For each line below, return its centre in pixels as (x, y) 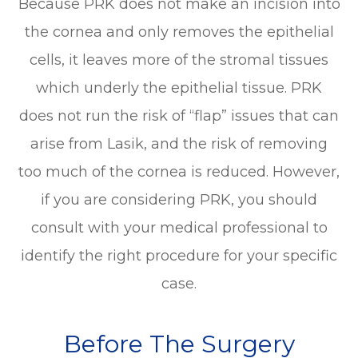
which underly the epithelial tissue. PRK (179, 88)
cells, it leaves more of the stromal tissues (179, 60)
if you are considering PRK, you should (179, 199)
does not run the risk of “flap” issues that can (179, 115)
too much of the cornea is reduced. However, (179, 171)
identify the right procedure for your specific (179, 255)
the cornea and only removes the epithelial (179, 32)
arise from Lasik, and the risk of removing (179, 143)
